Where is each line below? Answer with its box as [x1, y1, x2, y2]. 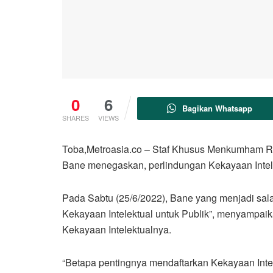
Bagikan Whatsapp [182, 102, 253, 114]
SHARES [62, 112, 89, 122]
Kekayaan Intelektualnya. [62, 222, 171, 236]
